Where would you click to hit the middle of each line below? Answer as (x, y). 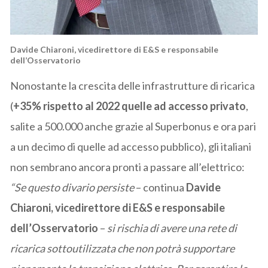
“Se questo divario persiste (72, 188)
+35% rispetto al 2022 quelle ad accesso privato (130, 106)
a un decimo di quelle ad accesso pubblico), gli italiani (131, 147)
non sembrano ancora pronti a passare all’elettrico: (128, 167)
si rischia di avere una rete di (171, 228)
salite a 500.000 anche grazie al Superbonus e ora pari (133, 127)
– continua (160, 188)
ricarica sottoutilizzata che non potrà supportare (123, 249)
